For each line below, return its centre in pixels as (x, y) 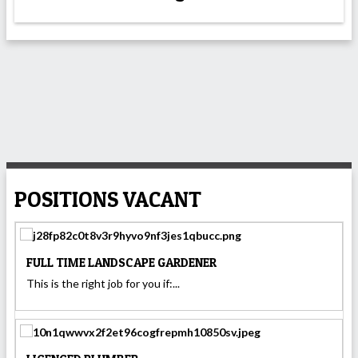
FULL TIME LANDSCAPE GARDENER (121, 263)
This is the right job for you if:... (103, 283)
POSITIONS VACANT (108, 199)
